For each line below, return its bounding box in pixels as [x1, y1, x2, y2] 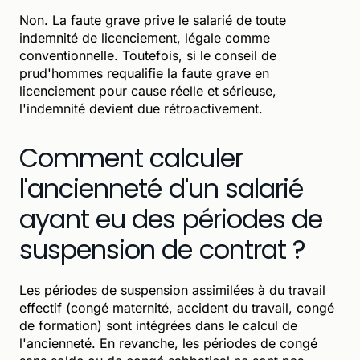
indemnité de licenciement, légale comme [19, 29, 270, 46]
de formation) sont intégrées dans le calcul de [19, 317, 297, 333]
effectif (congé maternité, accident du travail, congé [19, 299, 334, 316]
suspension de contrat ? [19, 231, 305, 268]
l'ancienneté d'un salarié [19, 170, 304, 207]
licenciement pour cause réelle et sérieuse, [19, 82, 276, 99]
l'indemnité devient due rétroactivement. [19, 100, 263, 117]
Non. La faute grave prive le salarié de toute [19, 11, 286, 28]
